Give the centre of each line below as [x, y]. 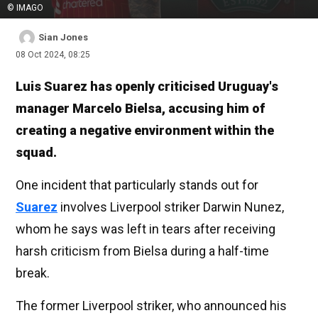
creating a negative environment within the [145, 131]
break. [33, 273]
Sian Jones [63, 38]
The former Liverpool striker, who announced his [151, 306]
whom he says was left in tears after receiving [146, 229]
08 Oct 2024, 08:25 [53, 55]
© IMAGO [25, 8]
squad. [36, 153]
